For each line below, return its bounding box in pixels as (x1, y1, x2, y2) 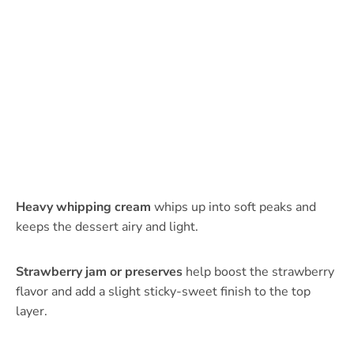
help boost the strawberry (183, 263, 334, 281)
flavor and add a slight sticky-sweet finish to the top (16, 283, 311, 301)
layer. (16, 303, 47, 321)
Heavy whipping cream (16, 198, 151, 217)
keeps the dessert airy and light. (16, 218, 198, 236)
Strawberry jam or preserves (16, 263, 183, 281)
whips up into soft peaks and (151, 198, 316, 217)
